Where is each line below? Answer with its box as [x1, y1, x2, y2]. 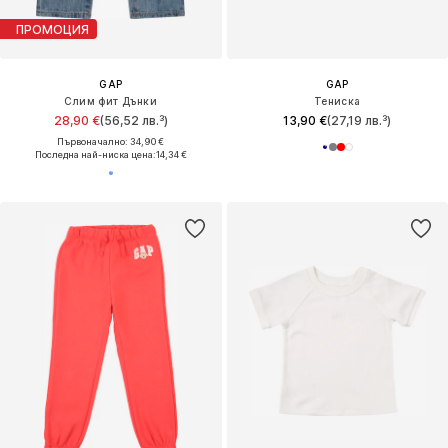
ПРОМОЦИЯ [16, 21, 89, 37]
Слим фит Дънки [64, 95, 158, 108]
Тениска [313, 95, 361, 108]
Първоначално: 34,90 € [57, 136, 165, 148]
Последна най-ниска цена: [34, 149, 156, 161]
